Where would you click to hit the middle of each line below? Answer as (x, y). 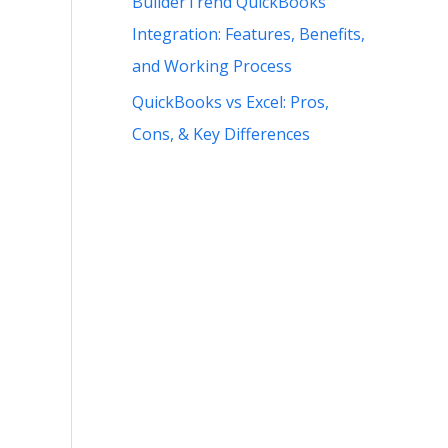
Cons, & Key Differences (221, 133)
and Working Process (212, 65)
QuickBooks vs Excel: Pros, (230, 101)
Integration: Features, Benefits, (248, 33)
